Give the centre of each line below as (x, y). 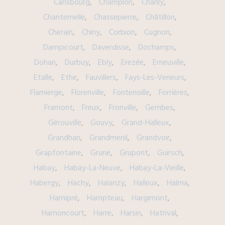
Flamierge (46, 93)
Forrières (173, 93)
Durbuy (77, 63)
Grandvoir (153, 138)
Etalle (43, 78)
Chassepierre (115, 17)
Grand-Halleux (146, 123)
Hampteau (105, 198)
